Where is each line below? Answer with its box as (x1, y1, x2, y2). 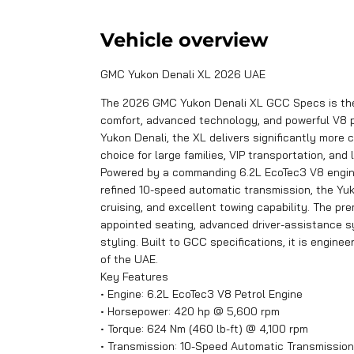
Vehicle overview (100, 28, 268, 51)
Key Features (100, 269, 168, 284)
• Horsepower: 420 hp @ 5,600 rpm (100, 303, 280, 318)
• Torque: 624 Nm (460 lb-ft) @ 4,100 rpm (100, 321, 308, 336)
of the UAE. (100, 251, 158, 266)
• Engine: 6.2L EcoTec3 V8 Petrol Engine (100, 286, 303, 301)
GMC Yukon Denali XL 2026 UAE (100, 66, 265, 81)
